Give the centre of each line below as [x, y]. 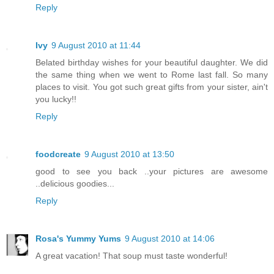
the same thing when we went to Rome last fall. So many [152, 74]
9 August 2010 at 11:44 [96, 45]
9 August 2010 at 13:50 [129, 154]
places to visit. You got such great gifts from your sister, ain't [152, 87]
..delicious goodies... [75, 183]
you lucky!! [56, 99]
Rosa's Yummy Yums [78, 238]
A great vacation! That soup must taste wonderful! [131, 255]
